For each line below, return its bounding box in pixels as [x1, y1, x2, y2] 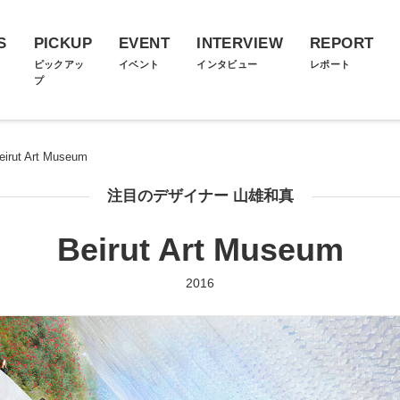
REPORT [309, 35, 374, 52]
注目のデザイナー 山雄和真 [106, 187, 294, 204]
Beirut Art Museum [56, 231, 344, 268]
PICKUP [33, 35, 93, 52]
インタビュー [196, 59, 258, 70]
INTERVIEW [196, 35, 283, 52]
